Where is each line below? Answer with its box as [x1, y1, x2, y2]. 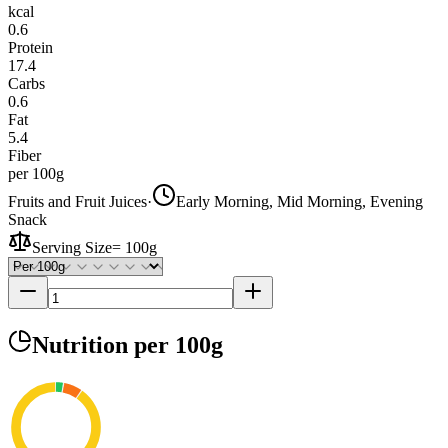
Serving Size [32, 238, 112, 256]
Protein [8, 38, 53, 56]
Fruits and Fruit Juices [8, 192, 147, 210]
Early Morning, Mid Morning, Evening [176, 192, 423, 210]
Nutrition [32, 331, 134, 358]
